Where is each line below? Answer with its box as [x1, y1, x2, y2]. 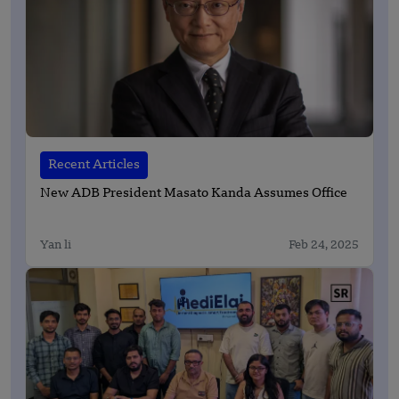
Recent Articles [48, 159, 140, 172]
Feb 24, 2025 [289, 240, 359, 252]
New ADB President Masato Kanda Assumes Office [40, 187, 347, 201]
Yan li [40, 240, 71, 252]
